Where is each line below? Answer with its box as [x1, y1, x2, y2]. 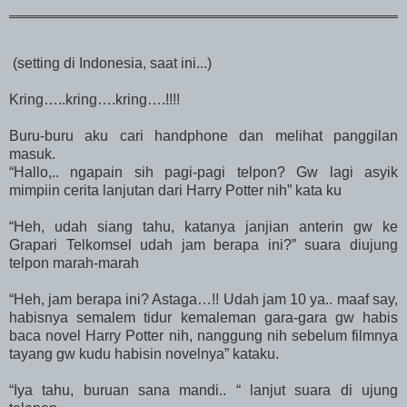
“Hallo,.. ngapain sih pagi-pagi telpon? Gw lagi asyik [9, 164, 398, 181]
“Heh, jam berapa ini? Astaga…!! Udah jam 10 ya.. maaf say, [9, 292, 398, 308]
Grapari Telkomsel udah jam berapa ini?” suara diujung [9, 237, 398, 253]
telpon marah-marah [9, 255, 139, 272]
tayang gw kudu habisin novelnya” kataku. [9, 346, 279, 362]
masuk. [9, 146, 55, 163]
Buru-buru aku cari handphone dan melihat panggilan [9, 128, 398, 144]
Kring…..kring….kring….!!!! [9, 92, 180, 108]
